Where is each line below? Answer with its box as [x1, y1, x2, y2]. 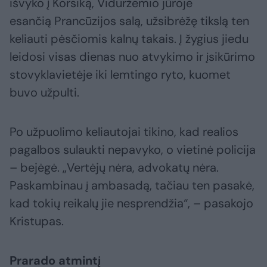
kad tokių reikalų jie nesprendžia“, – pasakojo [10, 195, 253, 212]
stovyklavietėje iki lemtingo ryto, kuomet [10, 67, 231, 83]
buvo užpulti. [10, 85, 79, 101]
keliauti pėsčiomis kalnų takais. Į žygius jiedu [10, 31, 249, 47]
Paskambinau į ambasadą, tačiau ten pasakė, [10, 178, 254, 194]
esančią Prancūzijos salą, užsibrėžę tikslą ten [10, 13, 249, 29]
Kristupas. [10, 213, 64, 229]
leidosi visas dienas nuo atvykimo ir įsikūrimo [10, 49, 255, 65]
